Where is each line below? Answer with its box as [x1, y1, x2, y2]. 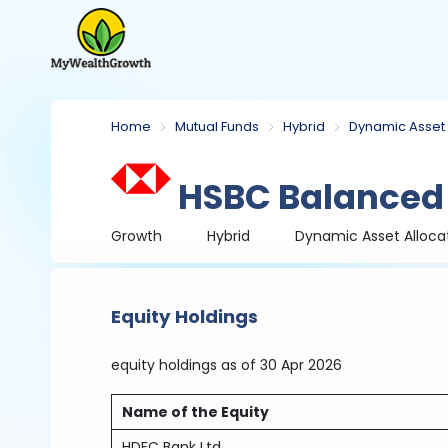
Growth [111, 226, 163, 246]
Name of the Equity [122, 402, 270, 422]
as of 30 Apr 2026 [221, 355, 343, 375]
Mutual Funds [175, 117, 260, 136]
